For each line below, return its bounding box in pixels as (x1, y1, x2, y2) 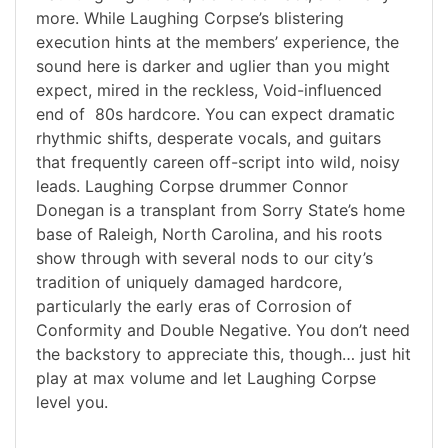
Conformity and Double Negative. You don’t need (36, 320, 410, 341)
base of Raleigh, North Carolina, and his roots (36, 224, 382, 245)
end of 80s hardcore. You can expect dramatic (36, 104, 395, 125)
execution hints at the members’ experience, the (36, 32, 399, 53)
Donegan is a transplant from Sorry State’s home (36, 200, 405, 221)
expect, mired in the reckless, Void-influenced (36, 80, 382, 101)
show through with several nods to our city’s (36, 248, 373, 269)
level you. (36, 392, 108, 413)
